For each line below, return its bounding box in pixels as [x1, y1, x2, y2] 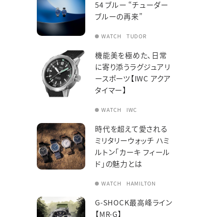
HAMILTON [126, 179, 156, 187]
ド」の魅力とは [95, 158, 142, 169]
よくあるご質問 [66, 1, 108, 10]
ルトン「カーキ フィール [95, 147, 170, 157]
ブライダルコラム [66, 40, 113, 49]
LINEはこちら [16, 49, 56, 59]
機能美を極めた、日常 [95, 50, 167, 60]
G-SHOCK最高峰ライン [95, 197, 172, 207]
